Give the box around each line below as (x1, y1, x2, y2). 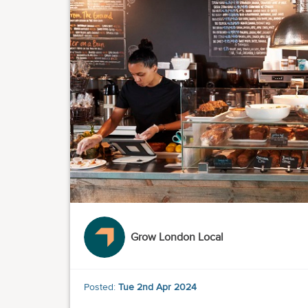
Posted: (84, 281, 118, 294)
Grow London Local (131, 230, 223, 245)
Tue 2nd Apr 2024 (118, 281, 197, 294)
